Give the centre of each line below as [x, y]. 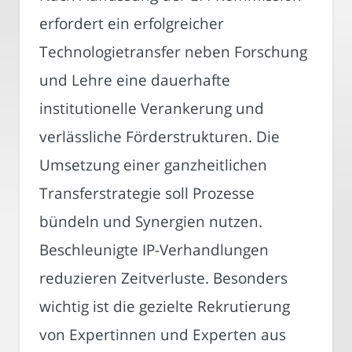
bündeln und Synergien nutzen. [151, 222]
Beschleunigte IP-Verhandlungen [154, 250]
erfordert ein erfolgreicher [132, 24]
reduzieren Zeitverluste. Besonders [163, 278]
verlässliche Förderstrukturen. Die [159, 137]
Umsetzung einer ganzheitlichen [153, 165]
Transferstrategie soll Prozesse [147, 193]
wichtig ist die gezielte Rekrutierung [165, 306]
